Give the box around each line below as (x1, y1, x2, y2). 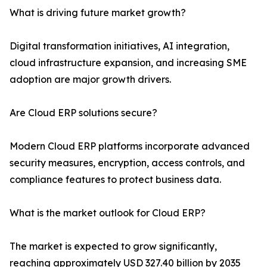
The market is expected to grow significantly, (10, 240, 217, 253)
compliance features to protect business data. (10, 173, 221, 186)
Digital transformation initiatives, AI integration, (10, 40, 229, 52)
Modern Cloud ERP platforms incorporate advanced (10, 140, 250, 153)
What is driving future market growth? (10, 7, 186, 19)
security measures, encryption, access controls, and (10, 157, 245, 169)
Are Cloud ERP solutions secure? (10, 107, 157, 119)
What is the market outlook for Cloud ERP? (10, 207, 206, 219)
